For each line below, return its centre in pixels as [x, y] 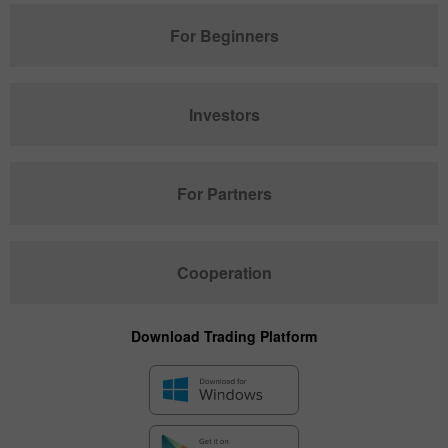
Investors [224, 114]
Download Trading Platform [224, 335]
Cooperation [224, 272]
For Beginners [224, 35]
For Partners [224, 193]
